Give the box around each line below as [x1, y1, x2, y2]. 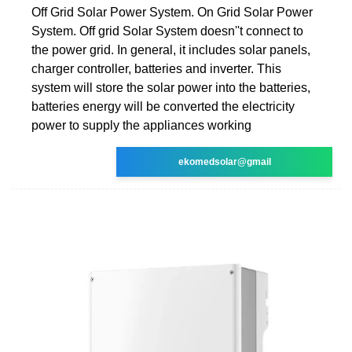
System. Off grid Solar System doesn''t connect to [31, 24, 303, 38]
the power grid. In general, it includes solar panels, [31, 42, 310, 57]
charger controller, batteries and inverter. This [31, 61, 281, 75]
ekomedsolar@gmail [178, 156, 271, 167]
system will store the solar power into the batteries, [31, 80, 310, 94]
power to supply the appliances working [31, 118, 251, 132]
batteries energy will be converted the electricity [31, 99, 295, 113]
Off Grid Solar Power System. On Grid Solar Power [31, 5, 313, 19]
